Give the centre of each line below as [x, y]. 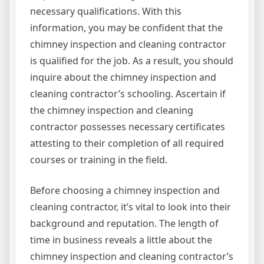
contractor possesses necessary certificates [128, 127]
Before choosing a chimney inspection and [125, 191]
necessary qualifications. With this [106, 11]
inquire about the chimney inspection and [123, 77]
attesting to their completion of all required [127, 143]
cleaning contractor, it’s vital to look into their [131, 207]
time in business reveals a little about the [121, 240]
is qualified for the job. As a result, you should [132, 61]
